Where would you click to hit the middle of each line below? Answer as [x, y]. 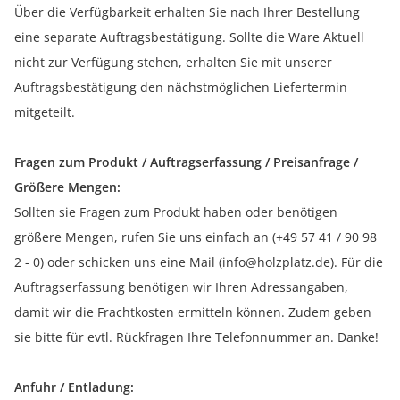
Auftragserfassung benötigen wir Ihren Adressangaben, [181, 287]
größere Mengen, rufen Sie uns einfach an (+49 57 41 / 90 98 [196, 237]
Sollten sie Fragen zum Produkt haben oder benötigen [176, 212]
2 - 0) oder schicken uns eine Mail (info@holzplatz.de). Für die [199, 262]
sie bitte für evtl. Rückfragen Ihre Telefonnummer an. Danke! [196, 337]
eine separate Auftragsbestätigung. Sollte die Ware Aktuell [189, 37]
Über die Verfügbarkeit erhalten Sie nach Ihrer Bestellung [187, 12]
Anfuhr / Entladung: [74, 387]
